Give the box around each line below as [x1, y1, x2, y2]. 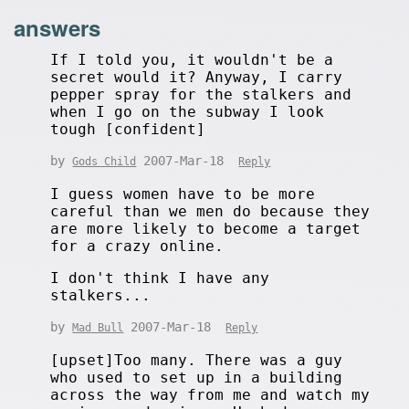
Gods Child [72, 154, 137, 168]
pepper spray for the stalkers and [50, 85, 352, 103]
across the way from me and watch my [50, 385, 371, 404]
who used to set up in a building [50, 368, 343, 386]
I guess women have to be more [50, 184, 316, 203]
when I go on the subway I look [50, 102, 325, 121]
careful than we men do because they [50, 202, 371, 220]
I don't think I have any [50, 268, 270, 287]
